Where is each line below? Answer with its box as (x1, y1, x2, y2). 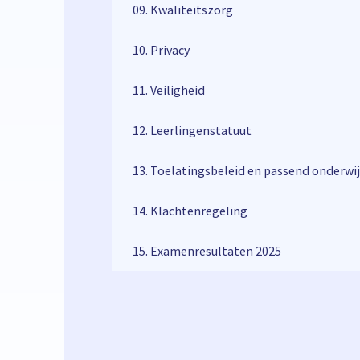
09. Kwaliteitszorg (133, 2, 233, 18)
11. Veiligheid (133, 82, 205, 98)
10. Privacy (133, 42, 190, 58)
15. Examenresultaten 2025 (133, 243, 281, 259)
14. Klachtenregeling (133, 202, 247, 219)
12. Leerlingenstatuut (133, 122, 252, 138)
